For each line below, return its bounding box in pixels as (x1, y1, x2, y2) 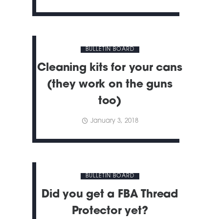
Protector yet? (71, 206, 148, 218)
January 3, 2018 (90, 118, 138, 125)
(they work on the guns (47, 79, 173, 91)
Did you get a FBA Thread (42, 189, 178, 201)
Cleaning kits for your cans (37, 63, 182, 74)
